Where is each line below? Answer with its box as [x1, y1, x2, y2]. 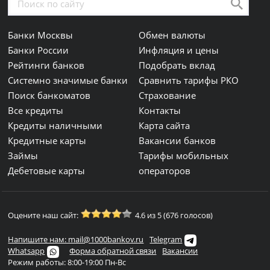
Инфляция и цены [139, 44, 219, 56]
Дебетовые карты [8, 165, 86, 177]
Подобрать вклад [139, 59, 216, 71]
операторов [139, 165, 191, 177]
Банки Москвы [8, 29, 74, 41]
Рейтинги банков [8, 59, 85, 71]
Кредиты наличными [8, 119, 103, 131]
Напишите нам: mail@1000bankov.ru [8, 234, 144, 245]
